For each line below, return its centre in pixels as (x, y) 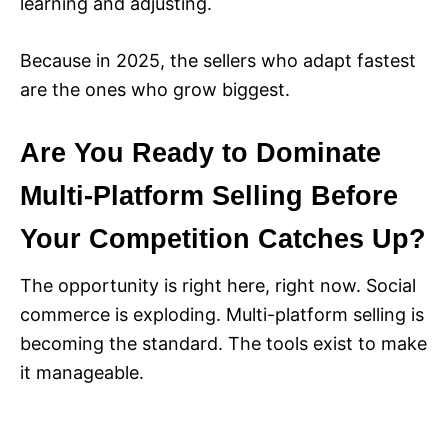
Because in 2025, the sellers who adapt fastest (218, 61)
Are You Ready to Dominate (200, 153)
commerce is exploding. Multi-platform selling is (222, 315)
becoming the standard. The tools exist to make (223, 344)
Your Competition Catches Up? (223, 239)
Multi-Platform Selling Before (209, 196)
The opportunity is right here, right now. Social (218, 286)
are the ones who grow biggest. (155, 90)
